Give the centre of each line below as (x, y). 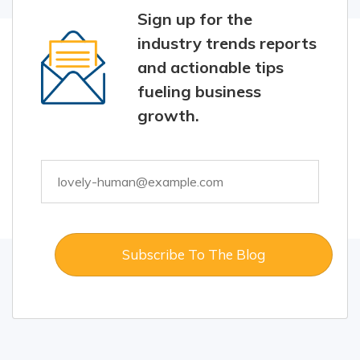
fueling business (199, 92)
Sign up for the (195, 19)
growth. (168, 116)
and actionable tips (211, 67)
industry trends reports (227, 43)
